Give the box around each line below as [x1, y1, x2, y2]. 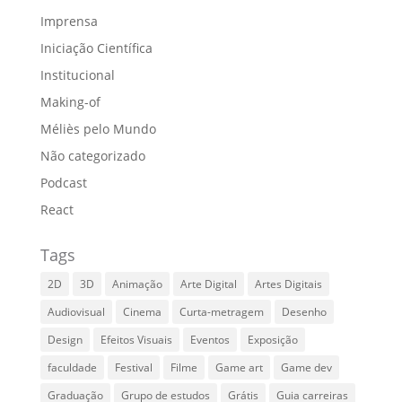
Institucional [39, 66, 115, 83]
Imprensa [39, 13, 98, 30]
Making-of [39, 93, 100, 110]
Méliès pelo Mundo [39, 120, 156, 137]
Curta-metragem [179, 304, 264, 319]
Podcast [39, 174, 87, 191]
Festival [114, 360, 153, 375]
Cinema [122, 304, 162, 319]
